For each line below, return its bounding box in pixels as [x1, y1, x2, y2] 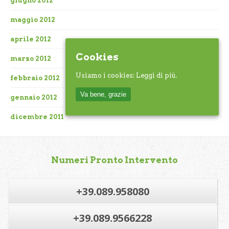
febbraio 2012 [10, 74, 60, 82]
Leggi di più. [136, 72, 177, 80]
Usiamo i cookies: [76, 72, 136, 80]
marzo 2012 [10, 55, 51, 63]
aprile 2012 [10, 35, 51, 43]
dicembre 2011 [10, 113, 64, 121]
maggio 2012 [10, 16, 55, 24]
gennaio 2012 [10, 94, 57, 102]
